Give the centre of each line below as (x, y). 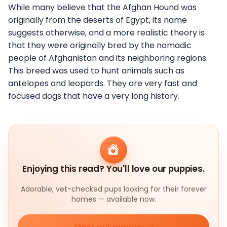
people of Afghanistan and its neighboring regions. (108, 58)
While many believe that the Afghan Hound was (102, 7)
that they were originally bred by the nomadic (100, 45)
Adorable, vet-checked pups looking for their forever (113, 189)
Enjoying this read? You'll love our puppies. (113, 169)
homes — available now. (113, 199)
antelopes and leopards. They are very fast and (103, 83)
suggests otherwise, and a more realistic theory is (106, 32)
